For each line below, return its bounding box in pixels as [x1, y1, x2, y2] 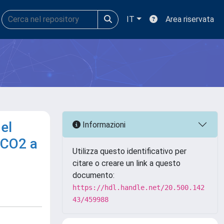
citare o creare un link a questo [72, 158, 180, 168]
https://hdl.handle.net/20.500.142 [72, 183, 204, 191]
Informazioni [80, 119, 125, 129]
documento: [72, 170, 114, 180]
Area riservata [165, 14, 214, 24]
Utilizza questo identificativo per [72, 146, 186, 156]
